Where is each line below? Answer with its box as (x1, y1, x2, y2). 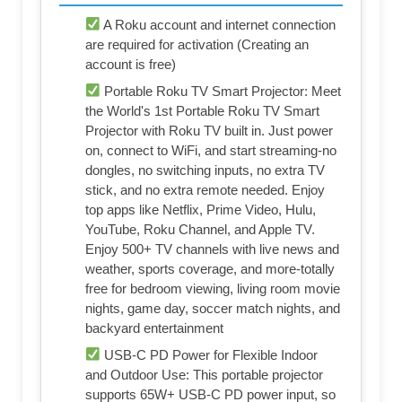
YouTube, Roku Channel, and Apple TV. (85, 221, 315, 237)
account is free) (85, 56, 176, 72)
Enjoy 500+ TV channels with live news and (85, 240, 339, 257)
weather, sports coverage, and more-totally (85, 260, 335, 276)
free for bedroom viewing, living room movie (85, 280, 340, 296)
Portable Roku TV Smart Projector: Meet (100, 83, 342, 99)
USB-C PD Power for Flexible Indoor (100, 346, 319, 363)
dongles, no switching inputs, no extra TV (85, 162, 325, 178)
